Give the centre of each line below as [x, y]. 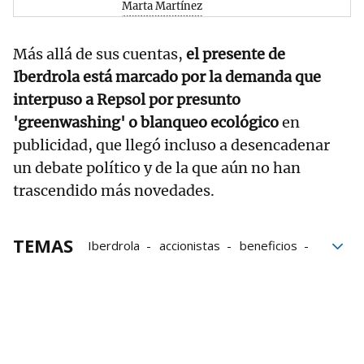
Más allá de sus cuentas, [100, 54]
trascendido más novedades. [114, 190]
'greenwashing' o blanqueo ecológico [146, 122]
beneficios [269, 245]
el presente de [236, 54]
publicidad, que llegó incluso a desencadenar [171, 145]
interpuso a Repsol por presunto [127, 99]
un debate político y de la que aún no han [157, 167]
